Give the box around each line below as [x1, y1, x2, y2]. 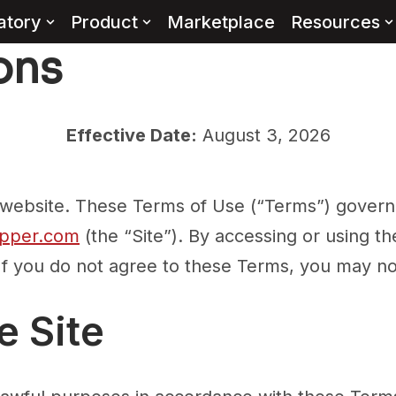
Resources [290, 11, 380, 33]
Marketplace [166, 11, 275, 33]
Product [70, 11, 138, 33]
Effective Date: [65, 125, 197, 146]
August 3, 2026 [196, 125, 331, 146]
